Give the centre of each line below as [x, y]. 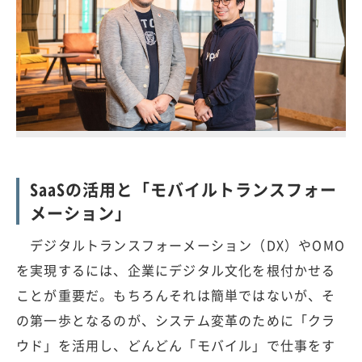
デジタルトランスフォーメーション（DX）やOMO [181, 244]
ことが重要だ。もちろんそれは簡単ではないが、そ [176, 295]
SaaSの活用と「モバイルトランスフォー [183, 189]
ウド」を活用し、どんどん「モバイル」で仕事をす [176, 345]
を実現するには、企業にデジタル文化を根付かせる [176, 269]
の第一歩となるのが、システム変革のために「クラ [176, 320]
